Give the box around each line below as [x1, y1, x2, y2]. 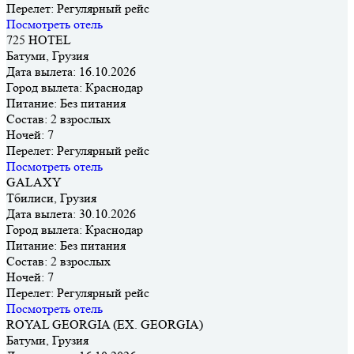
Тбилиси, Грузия [6, 190, 96, 205]
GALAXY [6, 174, 62, 190]
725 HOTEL [6, 32, 71, 47]
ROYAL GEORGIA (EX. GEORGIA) [6, 316, 203, 332]
